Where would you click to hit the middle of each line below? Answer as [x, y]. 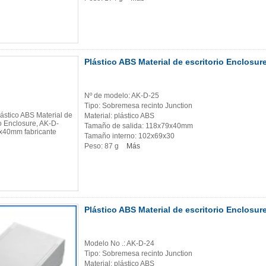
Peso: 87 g [102, 146]
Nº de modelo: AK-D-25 [122, 96]
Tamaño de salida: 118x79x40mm [139, 126]
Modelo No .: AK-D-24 [119, 244]
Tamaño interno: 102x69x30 [129, 136]
